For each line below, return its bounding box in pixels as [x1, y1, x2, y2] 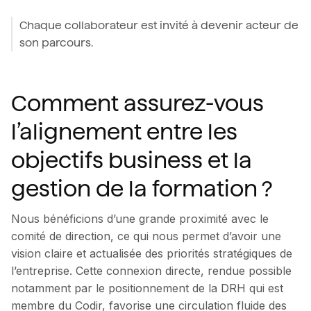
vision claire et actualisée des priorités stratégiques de [11, 246, 292, 260]
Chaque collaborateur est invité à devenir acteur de [19, 18, 299, 32]
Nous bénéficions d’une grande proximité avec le [11, 211, 269, 226]
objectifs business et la [11, 146, 252, 174]
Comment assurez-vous [11, 90, 264, 117]
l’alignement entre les [11, 118, 237, 145]
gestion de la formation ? [11, 175, 272, 202]
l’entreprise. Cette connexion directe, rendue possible [11, 263, 292, 278]
